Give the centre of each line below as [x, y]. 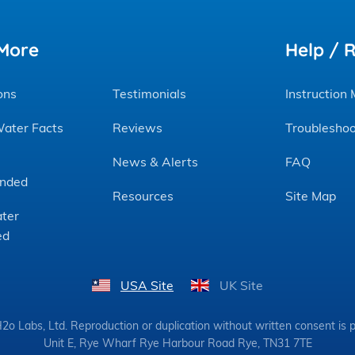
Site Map [310, 196]
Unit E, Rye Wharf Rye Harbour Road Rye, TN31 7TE [177, 343]
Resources [143, 196]
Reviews [138, 128]
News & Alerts [156, 162]
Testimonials [150, 94]
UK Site [241, 285]
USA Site [147, 285]
